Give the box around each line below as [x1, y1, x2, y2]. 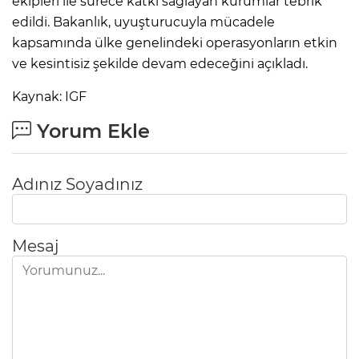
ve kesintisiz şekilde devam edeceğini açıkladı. [12, 55, 308, 71]
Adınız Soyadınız [12, 174, 143, 194]
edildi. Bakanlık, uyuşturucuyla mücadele [12, 14, 275, 30]
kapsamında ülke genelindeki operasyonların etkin [12, 34, 337, 50]
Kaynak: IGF [12, 88, 87, 104]
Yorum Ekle [31, 119, 150, 143]
